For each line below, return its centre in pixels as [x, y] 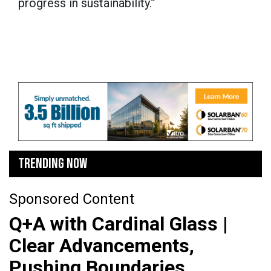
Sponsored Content [72, 199]
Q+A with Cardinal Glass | [119, 224]
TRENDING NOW [53, 163]
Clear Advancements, [102, 245]
